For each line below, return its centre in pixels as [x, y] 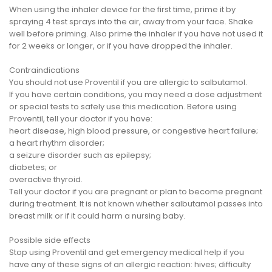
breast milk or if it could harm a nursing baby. [97, 216]
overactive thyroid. [46, 179]
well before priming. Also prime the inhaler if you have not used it [136, 33]
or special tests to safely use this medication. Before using [123, 106]
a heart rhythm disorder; [57, 143]
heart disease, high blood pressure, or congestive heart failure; [134, 131]
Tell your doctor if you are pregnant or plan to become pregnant [136, 191]
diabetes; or [33, 167]
